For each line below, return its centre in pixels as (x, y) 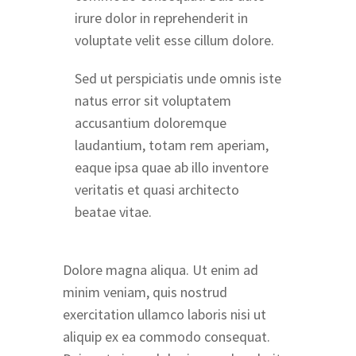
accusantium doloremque (151, 122)
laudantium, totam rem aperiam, (172, 145)
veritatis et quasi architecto (157, 189)
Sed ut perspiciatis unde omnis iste (178, 78)
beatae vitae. (113, 211)
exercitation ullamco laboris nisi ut (164, 314)
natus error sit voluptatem (153, 100)
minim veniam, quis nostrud (145, 292)
